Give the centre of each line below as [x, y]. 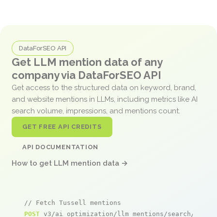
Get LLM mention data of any [87, 62]
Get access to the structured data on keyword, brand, [104, 87]
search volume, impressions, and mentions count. [97, 111]
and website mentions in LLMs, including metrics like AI [105, 99]
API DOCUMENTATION [61, 147]
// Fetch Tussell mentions [73, 202]
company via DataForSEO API [86, 75]
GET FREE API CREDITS [62, 126]
